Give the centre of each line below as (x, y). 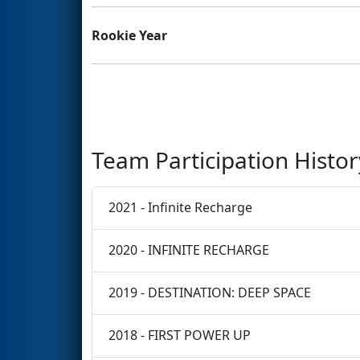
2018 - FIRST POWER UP (180, 335)
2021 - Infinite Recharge (180, 208)
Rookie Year (129, 35)
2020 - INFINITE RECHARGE (189, 250)
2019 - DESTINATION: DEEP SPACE (210, 293)
